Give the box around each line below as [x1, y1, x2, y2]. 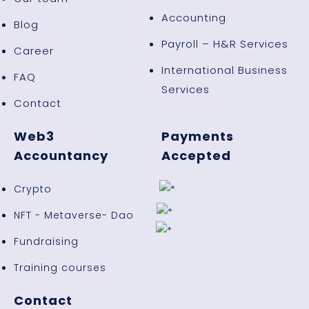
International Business [161, 62, 288, 77]
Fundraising [14, 234, 79, 248]
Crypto [14, 181, 52, 196]
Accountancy [14, 146, 108, 164]
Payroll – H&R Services [161, 36, 288, 51]
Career [14, 43, 54, 58]
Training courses [14, 260, 106, 275]
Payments [161, 127, 234, 145]
